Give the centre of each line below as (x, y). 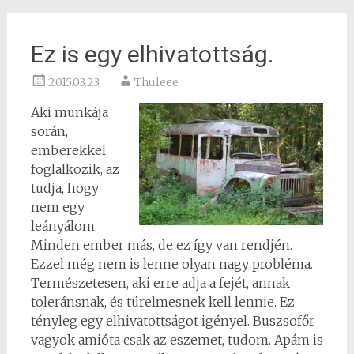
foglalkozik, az (75, 169)
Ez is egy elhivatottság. (152, 54)
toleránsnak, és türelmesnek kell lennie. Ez (162, 302)
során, (49, 131)
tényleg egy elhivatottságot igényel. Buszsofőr (172, 321)
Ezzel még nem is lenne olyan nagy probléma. (171, 264)
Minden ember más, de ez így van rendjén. (161, 245)
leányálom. (64, 226)
